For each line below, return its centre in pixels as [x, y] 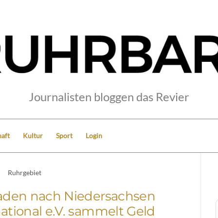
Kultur [33, 135]
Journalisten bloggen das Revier [109, 96]
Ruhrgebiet [25, 172]
